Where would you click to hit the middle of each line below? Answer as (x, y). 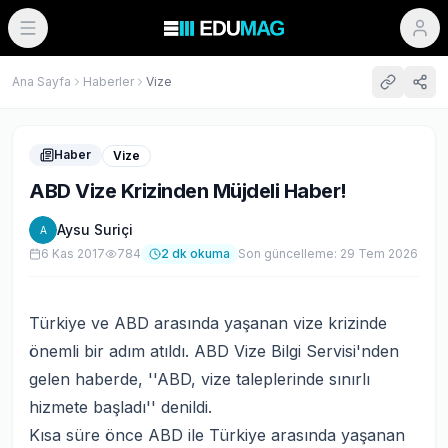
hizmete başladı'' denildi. (120, 407)
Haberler (108, 81)
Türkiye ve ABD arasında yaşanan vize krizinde (208, 323)
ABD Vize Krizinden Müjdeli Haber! (188, 191)
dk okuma (199, 253)
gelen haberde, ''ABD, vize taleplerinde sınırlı (199, 379)
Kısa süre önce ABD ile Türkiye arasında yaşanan (217, 435)
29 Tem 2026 (379, 253)
